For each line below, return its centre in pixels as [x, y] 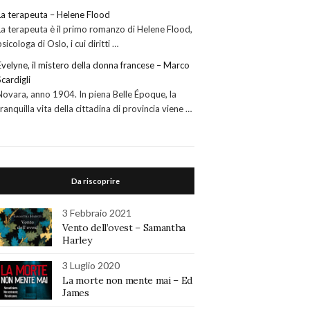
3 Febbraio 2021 [97, 213]
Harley [77, 240]
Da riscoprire [96, 181]
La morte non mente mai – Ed [127, 281]
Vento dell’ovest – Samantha [124, 228]
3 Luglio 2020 [91, 266]
